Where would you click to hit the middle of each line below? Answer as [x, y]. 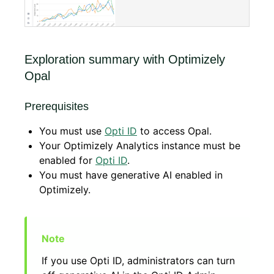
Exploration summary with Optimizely [125, 60]
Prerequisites [57, 107]
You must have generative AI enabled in [131, 175]
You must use [72, 131]
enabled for [67, 161]
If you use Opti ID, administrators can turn [138, 261]
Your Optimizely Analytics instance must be [140, 146]
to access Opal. [174, 131]
